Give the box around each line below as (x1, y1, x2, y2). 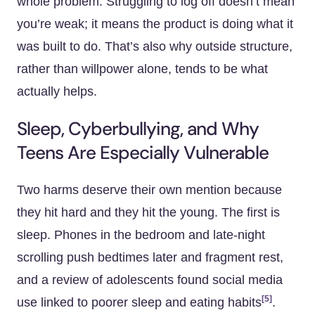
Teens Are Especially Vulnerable (17, 141, 269, 165)
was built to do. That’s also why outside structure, (17, 39, 292, 53)
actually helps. (17, 84, 97, 98)
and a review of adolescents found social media (17, 273, 283, 287)
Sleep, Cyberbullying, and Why (17, 117, 259, 141)
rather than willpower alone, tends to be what (17, 62, 268, 76)
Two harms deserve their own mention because (17, 183, 282, 197)
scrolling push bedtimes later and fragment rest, (17, 250, 283, 264)
